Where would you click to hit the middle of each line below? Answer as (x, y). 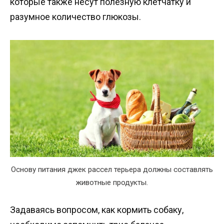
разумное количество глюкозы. (75, 17)
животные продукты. (112, 182)
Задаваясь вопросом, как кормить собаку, (97, 209)
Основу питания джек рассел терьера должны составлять (112, 169)
